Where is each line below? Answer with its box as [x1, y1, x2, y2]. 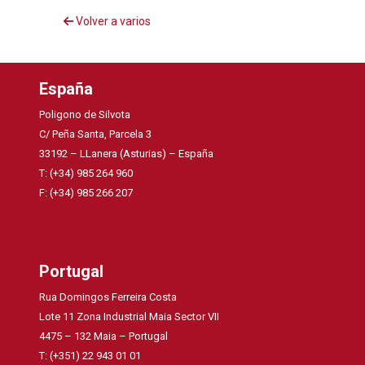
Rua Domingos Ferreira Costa [39, 290, 178, 303]
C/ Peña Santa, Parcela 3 [39, 127, 152, 140]
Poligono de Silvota [39, 108, 131, 121]
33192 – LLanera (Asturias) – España [39, 147, 214, 160]
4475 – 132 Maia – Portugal [39, 329, 169, 342]
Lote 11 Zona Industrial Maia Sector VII [39, 310, 220, 323]
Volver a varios [73, 15, 151, 29]
